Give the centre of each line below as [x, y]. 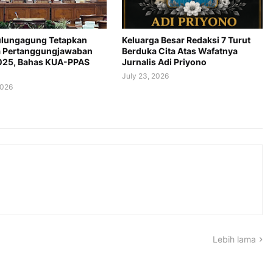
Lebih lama [234, 239]
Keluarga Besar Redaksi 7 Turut [186, 40]
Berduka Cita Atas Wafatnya [179, 51]
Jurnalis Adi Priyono [164, 62]
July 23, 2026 [145, 76]
